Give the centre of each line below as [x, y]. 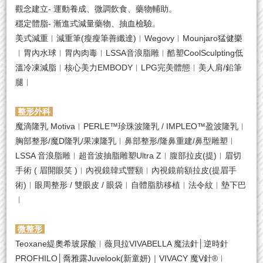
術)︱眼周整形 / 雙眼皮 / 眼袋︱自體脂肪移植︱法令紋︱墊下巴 [131, 185]
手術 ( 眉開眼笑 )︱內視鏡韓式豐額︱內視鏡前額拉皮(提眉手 [126, 170]
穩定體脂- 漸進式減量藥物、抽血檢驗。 [88, 23]
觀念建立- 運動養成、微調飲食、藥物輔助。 [96, 9]
